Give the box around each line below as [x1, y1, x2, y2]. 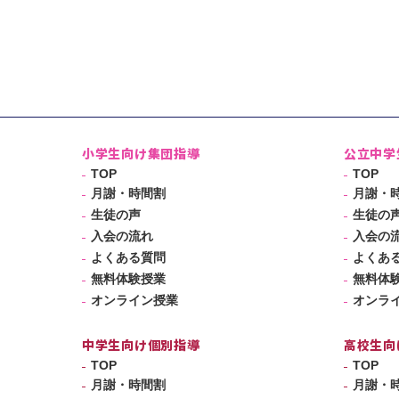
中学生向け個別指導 [82, 335, 200, 354]
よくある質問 [91, 249, 166, 265]
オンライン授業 [91, 292, 178, 307]
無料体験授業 [91, 271, 166, 286]
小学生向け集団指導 [82, 143, 200, 162]
